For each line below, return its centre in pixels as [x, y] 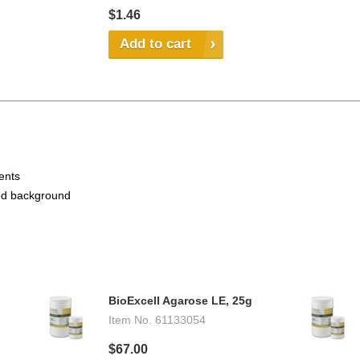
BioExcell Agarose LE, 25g [180, 301]
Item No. [130, 320]
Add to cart [155, 44]
